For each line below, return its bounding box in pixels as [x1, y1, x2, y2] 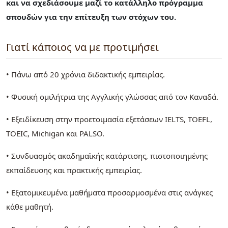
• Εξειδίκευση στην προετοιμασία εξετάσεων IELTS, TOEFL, [6, 113, 212, 124]
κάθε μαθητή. [6, 201, 53, 212]
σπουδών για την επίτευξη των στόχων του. [6, 11, 176, 22]
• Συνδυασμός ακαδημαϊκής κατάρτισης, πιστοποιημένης [6, 150, 208, 161]
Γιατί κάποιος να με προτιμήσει [6, 40, 159, 54]
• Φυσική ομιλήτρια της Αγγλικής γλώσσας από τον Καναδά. [6, 91, 218, 102]
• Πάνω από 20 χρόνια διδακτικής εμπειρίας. [6, 69, 165, 79]
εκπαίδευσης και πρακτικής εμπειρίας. [6, 164, 142, 175]
